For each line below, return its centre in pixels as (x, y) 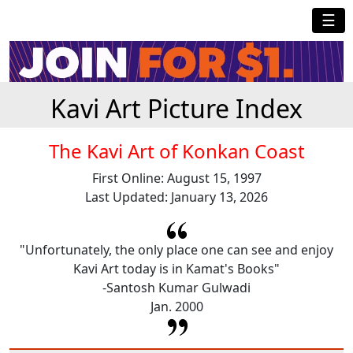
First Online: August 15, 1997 (176, 178)
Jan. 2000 (176, 306)
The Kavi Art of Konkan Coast (176, 151)
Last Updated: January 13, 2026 (176, 197)
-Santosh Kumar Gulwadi (176, 287)
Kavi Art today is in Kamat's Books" (176, 268)
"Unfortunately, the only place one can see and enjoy (176, 249)
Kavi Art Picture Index (176, 109)
